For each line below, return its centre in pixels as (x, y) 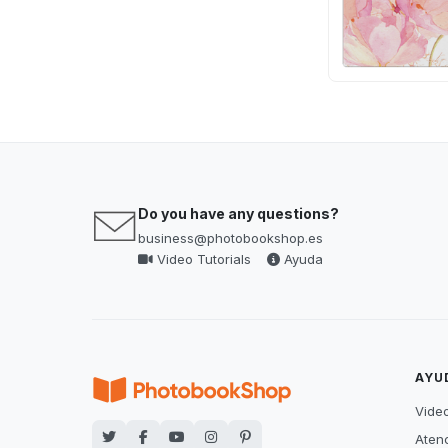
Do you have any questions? (238, 213)
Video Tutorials (202, 259)
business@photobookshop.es (230, 238)
